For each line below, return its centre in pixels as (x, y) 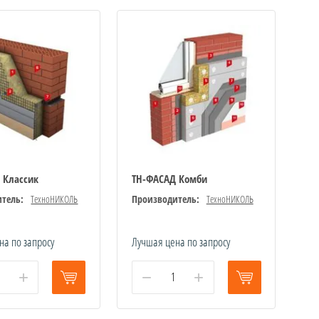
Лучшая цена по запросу (181, 241)
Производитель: (165, 199)
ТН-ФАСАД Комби (169, 178)
